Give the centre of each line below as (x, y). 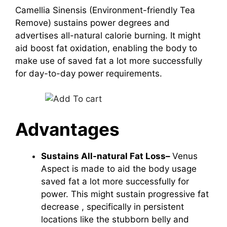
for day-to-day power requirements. (89, 73)
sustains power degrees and (112, 23)
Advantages (67, 129)
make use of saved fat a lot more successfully (109, 61)
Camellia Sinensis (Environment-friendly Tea (105, 10)
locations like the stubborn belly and (115, 219)
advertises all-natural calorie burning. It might (108, 35)
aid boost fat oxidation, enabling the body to (106, 48)
